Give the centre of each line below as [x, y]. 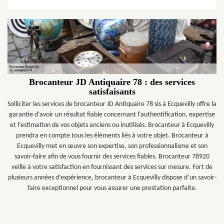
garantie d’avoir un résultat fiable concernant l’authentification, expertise [112, 115]
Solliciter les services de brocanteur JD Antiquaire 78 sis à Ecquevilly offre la [112, 104]
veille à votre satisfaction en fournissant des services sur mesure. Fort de [112, 167]
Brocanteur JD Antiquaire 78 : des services [112, 82]
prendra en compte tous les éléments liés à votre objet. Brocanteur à [112, 136]
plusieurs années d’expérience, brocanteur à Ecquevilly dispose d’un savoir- [112, 178]
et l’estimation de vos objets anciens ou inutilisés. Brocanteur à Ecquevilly [112, 125]
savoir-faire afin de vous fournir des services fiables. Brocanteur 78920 [112, 157]
